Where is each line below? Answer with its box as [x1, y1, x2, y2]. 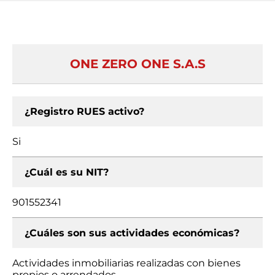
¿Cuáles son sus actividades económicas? [25, 227, 239, 239]
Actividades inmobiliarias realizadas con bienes [12, 257, 241, 269]
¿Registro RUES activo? [25, 106, 144, 117]
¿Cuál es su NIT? [25, 166, 109, 178]
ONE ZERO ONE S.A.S [69, 56, 206, 71]
